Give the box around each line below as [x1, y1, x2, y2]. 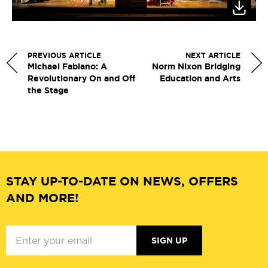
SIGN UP [151, 234, 187, 246]
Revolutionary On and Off [28, 72, 135, 84]
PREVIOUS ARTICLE [28, 50, 101, 60]
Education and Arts [160, 72, 240, 84]
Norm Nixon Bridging [152, 60, 240, 72]
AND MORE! [6, 190, 78, 206]
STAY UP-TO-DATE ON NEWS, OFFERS [6, 173, 238, 189]
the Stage [28, 84, 69, 96]
